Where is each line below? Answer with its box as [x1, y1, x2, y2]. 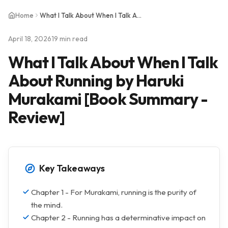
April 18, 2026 [8, 34, 51, 43]
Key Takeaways [39, 162, 105, 174]
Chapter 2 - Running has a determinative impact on [31, 213, 206, 222]
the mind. [31, 200, 63, 210]
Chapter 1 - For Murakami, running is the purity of [31, 187, 196, 197]
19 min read [51, 34, 88, 43]
